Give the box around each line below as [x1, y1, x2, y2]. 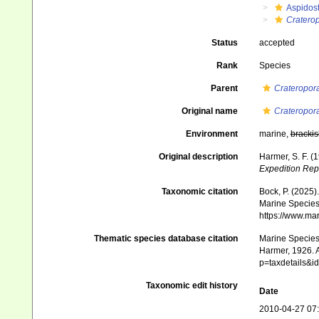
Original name [181, 106, 238, 116]
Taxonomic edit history [145, 281, 238, 291]
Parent [210, 83, 238, 93]
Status [211, 38, 238, 48]
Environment [185, 129, 238, 139]
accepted [258, 38, 295, 48]
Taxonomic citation [161, 187, 238, 197]
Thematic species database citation [93, 234, 238, 244]
